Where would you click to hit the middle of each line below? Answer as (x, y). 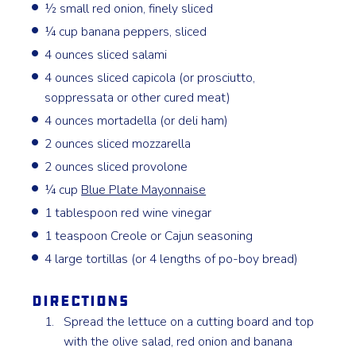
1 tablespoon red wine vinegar (128, 213)
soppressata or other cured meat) (138, 97)
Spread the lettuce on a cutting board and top (189, 321)
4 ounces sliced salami (106, 55)
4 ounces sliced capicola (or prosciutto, (150, 77)
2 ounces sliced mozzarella (118, 143)
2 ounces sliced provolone (116, 166)
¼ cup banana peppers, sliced (126, 32)
